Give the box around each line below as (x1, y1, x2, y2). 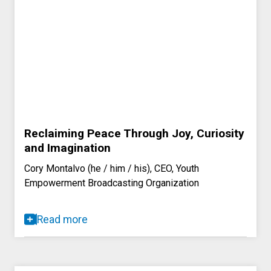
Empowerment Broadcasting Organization (24, 177, 199, 189)
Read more (37, 213, 88, 226)
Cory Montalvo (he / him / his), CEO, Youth (24, 162, 199, 174)
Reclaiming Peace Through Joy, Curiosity (24, 126, 244, 140)
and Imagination (24, 140, 111, 155)
